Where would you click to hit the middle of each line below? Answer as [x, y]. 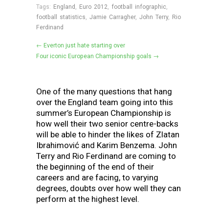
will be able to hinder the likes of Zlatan [108, 134]
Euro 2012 [93, 7]
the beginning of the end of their [95, 166]
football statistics [61, 17]
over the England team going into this [105, 102]
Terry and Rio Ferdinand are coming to [106, 156]
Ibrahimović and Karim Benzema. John [107, 145]
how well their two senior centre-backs [107, 123]
